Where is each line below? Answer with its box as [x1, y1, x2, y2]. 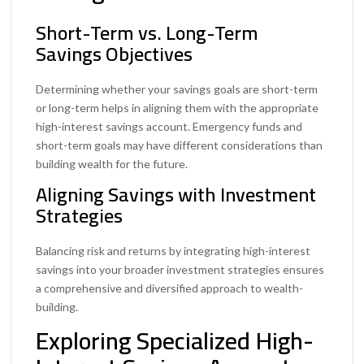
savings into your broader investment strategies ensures [36, 262, 325, 276]
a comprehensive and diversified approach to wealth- [36, 280, 304, 295]
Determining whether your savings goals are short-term [36, 81, 318, 96]
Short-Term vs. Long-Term [36, 14, 259, 51]
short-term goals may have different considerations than [36, 137, 323, 152]
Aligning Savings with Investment [36, 175, 317, 213]
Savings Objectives [36, 35, 193, 72]
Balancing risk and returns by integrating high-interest [36, 243, 311, 258]
